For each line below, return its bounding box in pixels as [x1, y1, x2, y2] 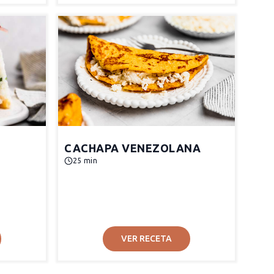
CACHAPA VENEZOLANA [64, 142, 201, 154]
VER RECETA [121, 234, 172, 243]
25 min [73, 157, 97, 165]
